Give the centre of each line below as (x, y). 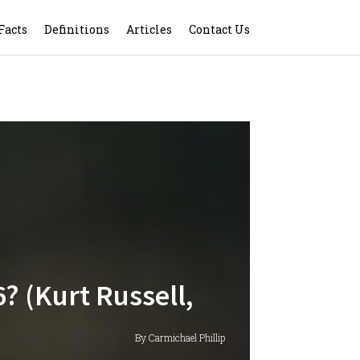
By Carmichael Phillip (180, 337)
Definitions (77, 29)
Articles (149, 29)
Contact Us (219, 29)
